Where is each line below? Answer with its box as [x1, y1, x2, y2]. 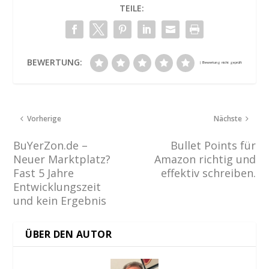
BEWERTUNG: [27, 56, 82, 68]
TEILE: [119, 2, 144, 14]
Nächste [213, 113, 242, 124]
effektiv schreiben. [160, 166, 256, 181]
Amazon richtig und [154, 152, 256, 167]
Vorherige [27, 113, 62, 124]
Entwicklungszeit [13, 180, 101, 195]
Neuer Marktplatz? [13, 152, 111, 167]
